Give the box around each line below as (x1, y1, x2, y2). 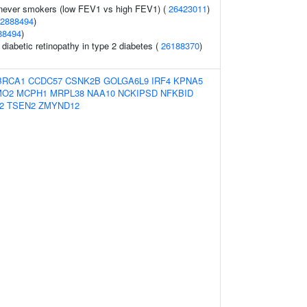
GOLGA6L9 (103, 74, 149, 87)
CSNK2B (65, 74, 101, 87)
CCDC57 (28, 74, 62, 87)
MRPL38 (50, 86, 84, 99)
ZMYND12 (38, 99, 79, 112)
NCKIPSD (118, 86, 158, 99)
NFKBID (160, 86, 193, 99)
